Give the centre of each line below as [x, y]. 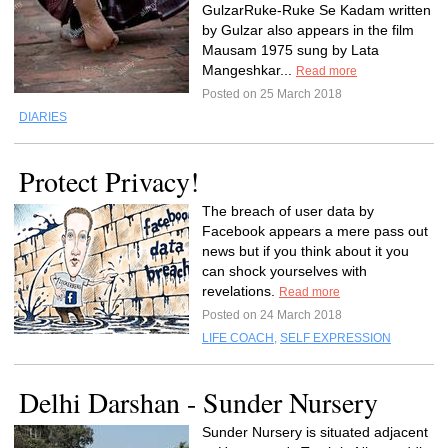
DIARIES [43, 117]
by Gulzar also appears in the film [308, 30]
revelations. [240, 291]
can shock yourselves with [284, 271]
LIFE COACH [238, 338]
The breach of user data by [288, 211]
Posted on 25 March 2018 [272, 94]
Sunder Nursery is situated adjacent [315, 432]
